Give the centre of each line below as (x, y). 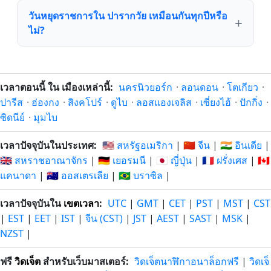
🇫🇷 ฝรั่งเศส (225, 160)
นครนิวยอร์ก (145, 87)
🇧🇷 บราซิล (141, 175)
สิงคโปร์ (85, 102)
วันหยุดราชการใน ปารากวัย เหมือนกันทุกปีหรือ (128, 16)
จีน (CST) (104, 218)
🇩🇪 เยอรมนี (122, 160)
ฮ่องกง (45, 102)
